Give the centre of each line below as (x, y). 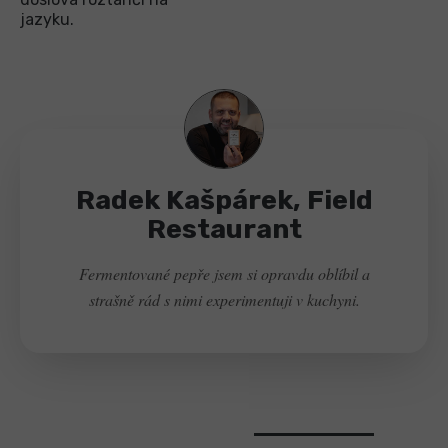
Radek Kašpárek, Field (224, 200)
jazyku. (47, 20)
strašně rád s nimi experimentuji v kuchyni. (224, 300)
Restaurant (224, 229)
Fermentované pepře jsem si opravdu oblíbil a (224, 274)
